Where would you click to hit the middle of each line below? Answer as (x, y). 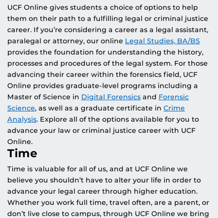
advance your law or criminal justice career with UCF (101, 130)
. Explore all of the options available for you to (118, 119)
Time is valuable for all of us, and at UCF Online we (98, 169)
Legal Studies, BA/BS (163, 41)
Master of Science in (44, 97)
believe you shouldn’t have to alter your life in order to (104, 180)
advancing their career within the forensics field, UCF (102, 74)
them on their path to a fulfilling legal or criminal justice (108, 18)
